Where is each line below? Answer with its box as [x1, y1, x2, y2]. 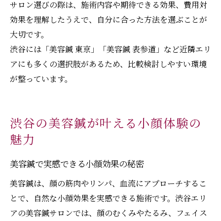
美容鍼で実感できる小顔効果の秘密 [10, 159, 144, 171]
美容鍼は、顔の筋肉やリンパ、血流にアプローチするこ [10, 178, 207, 189]
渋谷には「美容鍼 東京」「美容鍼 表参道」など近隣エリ [10, 43, 211, 55]
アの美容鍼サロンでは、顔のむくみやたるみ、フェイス [10, 207, 207, 219]
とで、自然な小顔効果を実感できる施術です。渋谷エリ [10, 192, 207, 204]
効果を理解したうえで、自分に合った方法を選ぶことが [10, 14, 207, 26]
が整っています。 [10, 73, 73, 85]
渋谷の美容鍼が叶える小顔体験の [10, 116, 202, 133]
